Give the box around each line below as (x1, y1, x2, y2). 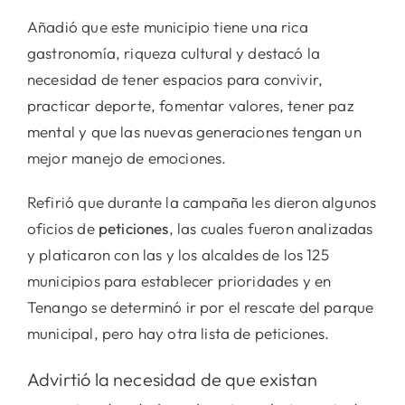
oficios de (26, 218, 99, 238)
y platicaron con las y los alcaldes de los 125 (26, 244, 329, 264)
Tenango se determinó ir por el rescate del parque (26, 297, 374, 316)
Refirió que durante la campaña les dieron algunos (26, 192, 377, 212)
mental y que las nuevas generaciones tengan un (26, 121, 362, 141)
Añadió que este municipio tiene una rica (26, 16, 308, 36)
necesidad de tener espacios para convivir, (26, 69, 324, 89)
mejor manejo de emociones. (26, 147, 227, 167)
